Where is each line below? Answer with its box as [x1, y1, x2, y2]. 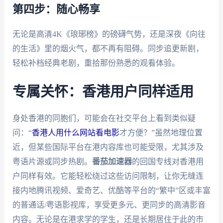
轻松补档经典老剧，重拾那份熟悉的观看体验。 [12, 59, 180, 68]
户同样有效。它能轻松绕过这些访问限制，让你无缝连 [12, 171, 204, 180]
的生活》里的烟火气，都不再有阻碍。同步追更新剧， [12, 44, 204, 53]
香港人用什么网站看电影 [31, 128, 119, 137]
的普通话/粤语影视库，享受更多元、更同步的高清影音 [12, 200, 206, 209]
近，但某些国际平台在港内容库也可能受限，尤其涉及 [12, 142, 204, 151]
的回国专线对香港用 [131, 157, 204, 166]
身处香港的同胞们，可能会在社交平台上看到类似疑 [12, 113, 196, 122]
